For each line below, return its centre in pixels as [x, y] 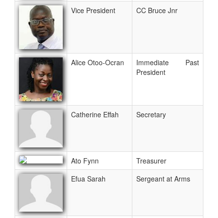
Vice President [93, 10]
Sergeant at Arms [163, 178]
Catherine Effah [95, 114]
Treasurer [151, 160]
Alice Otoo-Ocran [98, 62]
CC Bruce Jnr [157, 10]
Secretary [151, 114]
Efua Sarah [88, 178]
